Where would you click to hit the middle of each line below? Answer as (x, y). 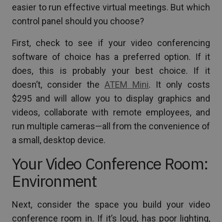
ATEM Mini (127, 84)
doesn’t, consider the (58, 84)
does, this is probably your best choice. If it (111, 70)
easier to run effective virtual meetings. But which (111, 7)
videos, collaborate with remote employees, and (111, 112)
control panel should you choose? (78, 21)
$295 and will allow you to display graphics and (111, 98)
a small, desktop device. (59, 140)
